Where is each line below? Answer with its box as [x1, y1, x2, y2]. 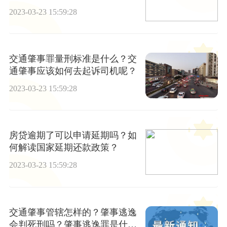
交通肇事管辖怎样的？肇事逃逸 [9, 207, 137, 217]
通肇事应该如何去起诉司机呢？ [9, 65, 137, 76]
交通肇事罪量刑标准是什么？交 [9, 53, 137, 64]
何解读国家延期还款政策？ [9, 142, 119, 153]
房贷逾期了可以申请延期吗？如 [9, 130, 137, 141]
